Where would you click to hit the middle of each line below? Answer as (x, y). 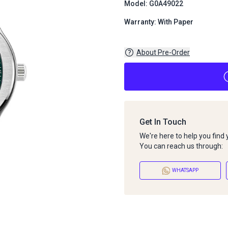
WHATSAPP (185, 170)
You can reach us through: (181, 146)
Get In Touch (163, 122)
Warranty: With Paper (159, 22)
